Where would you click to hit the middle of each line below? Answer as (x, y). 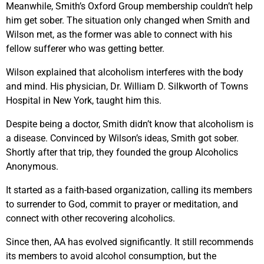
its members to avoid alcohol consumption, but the (111, 256)
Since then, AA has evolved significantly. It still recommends (130, 242)
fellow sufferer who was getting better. (85, 49)
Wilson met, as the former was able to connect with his (119, 35)
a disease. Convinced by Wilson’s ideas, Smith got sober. (122, 138)
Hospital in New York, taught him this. (84, 101)
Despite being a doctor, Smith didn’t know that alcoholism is (130, 124)
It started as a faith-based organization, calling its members (129, 190)
